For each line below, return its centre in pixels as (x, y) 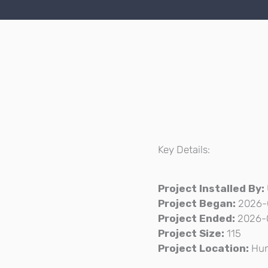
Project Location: (203, 249)
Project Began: (197, 204)
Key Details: (184, 150)
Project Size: (191, 234)
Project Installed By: (211, 189)
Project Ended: (197, 219)
